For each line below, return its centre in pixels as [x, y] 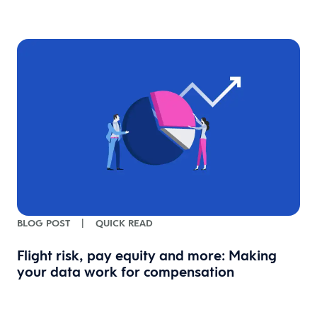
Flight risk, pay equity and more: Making [147, 255]
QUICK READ [124, 223]
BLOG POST [44, 223]
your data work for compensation [126, 271]
